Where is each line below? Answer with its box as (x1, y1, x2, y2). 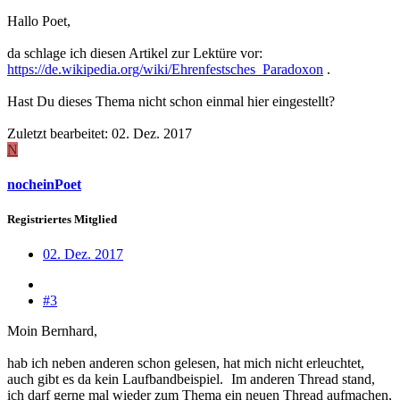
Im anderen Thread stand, (228, 371, 375, 387)
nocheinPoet (7, 176, 81, 192)
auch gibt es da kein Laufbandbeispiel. (7, 371, 227, 387)
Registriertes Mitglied (7, 212, 117, 226)
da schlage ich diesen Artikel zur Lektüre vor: (7, 45, 262, 61)
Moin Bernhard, (7, 323, 97, 339)
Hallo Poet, (7, 12, 71, 29)
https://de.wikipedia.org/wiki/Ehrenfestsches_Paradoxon (7, 61, 323, 77)
